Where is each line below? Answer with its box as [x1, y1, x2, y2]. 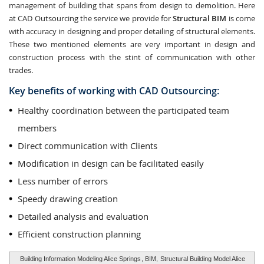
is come [226, 13, 256, 24]
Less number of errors [18, 175, 108, 187]
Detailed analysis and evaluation [18, 210, 148, 222]
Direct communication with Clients [18, 140, 157, 151]
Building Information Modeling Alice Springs [19, 255, 141, 262]
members [18, 122, 57, 134]
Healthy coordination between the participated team [18, 104, 229, 116]
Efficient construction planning [18, 228, 141, 240]
